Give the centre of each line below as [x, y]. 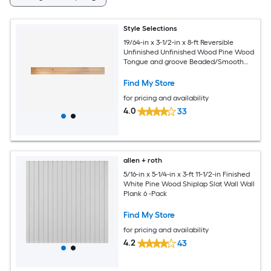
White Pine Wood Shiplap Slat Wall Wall [189, 184]
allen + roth [143, 160]
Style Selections [151, 28]
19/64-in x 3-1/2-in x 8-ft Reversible [179, 42]
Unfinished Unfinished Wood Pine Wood [189, 52]
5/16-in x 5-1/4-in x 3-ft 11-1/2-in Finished [187, 174]
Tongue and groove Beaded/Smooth [184, 61]
